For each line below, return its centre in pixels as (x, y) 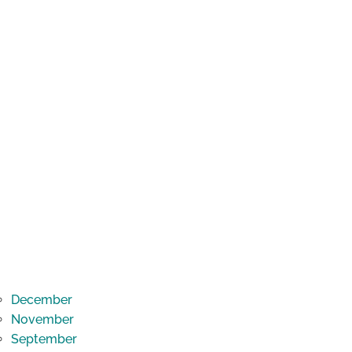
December (41, 300)
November (42, 320)
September (44, 339)
